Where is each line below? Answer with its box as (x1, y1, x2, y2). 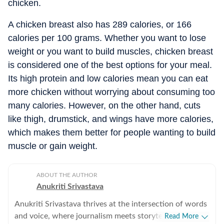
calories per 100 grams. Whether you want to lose (8, 33, 206, 43)
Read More (164, 213, 198, 220)
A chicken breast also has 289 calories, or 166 (8, 19, 191, 29)
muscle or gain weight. (8, 141, 97, 151)
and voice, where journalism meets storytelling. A (14, 212, 186, 220)
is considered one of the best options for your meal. (8, 60, 212, 70)
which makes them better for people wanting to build (8, 127, 215, 137)
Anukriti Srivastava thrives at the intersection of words (14, 200, 207, 208)
